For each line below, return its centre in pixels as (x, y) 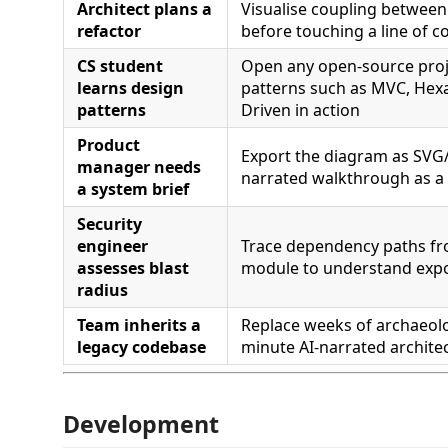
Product (108, 144)
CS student (120, 65)
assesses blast (133, 267)
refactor (109, 30)
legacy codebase (141, 346)
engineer (112, 245)
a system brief (133, 188)
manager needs (139, 166)
